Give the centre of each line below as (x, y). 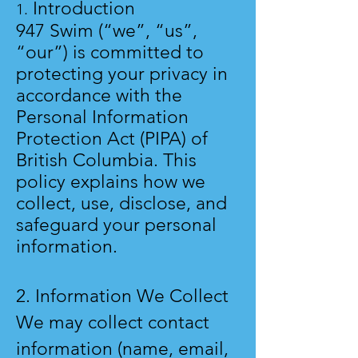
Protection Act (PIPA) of (112, 139)
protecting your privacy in (122, 74)
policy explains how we (111, 182)
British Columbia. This (106, 161)
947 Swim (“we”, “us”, (107, 31)
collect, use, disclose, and (121, 204)
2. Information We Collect (122, 296)
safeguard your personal (116, 225)
